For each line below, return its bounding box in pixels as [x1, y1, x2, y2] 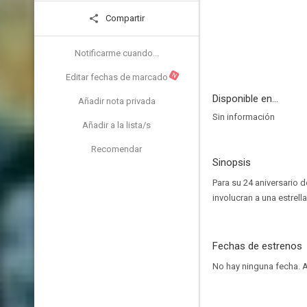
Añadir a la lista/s [82, 120, 151, 130]
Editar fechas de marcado [65, 72, 168, 82]
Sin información [212, 112, 275, 122]
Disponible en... [212, 93, 278, 105]
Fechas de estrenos [212, 240, 302, 252]
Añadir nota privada [77, 96, 156, 106]
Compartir [103, 13, 145, 23]
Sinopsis [212, 156, 251, 169]
